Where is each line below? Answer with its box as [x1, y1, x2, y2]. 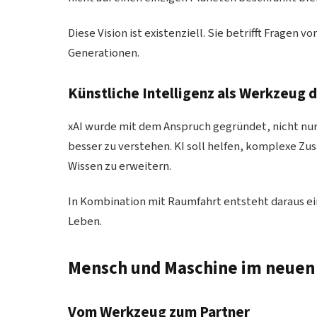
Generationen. [68, 44, 140, 62]
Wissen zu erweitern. [68, 158, 172, 175]
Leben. [68, 213, 103, 231]
